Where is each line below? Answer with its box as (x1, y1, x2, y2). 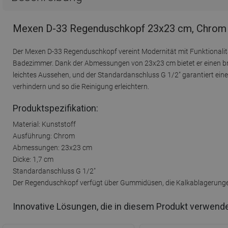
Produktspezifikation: (13, 102, 98, 113)
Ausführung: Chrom (13, 131, 75, 140)
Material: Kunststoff (13, 120, 76, 128)
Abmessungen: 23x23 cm (13, 143, 92, 152)
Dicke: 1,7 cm (13, 155, 53, 163)
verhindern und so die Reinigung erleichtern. (13, 82, 149, 91)
